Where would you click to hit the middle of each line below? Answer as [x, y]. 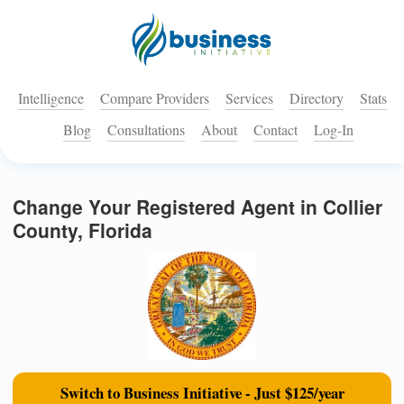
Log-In [334, 130]
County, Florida [83, 230]
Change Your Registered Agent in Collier [197, 207]
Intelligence [50, 98]
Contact [275, 130]
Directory [316, 98]
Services [249, 98]
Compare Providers [154, 98]
